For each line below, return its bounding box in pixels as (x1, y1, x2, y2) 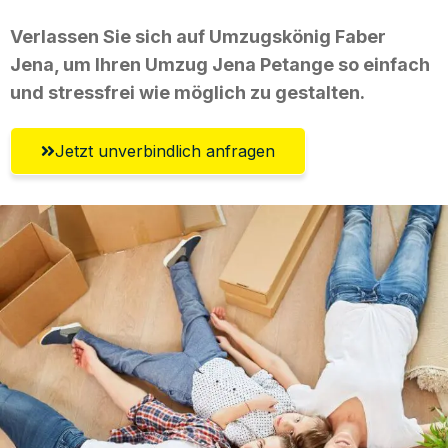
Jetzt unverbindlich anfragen (55, 140, 275, 161)
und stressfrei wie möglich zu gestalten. (10, 81, 365, 103)
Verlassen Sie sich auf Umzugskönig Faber (10, 25, 386, 47)
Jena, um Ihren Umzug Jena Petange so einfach (10, 53, 430, 75)
